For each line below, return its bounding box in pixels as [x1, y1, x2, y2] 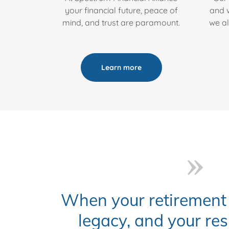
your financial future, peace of [64, 5, 178, 15]
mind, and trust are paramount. [62, 17, 180, 28]
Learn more [101, 63, 142, 72]
